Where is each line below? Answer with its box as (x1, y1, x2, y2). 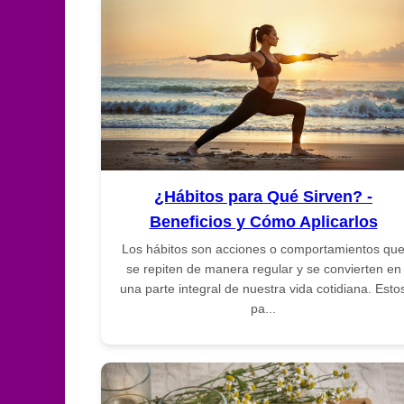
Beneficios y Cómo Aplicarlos (149, 212, 378, 231)
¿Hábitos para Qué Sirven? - (154, 187, 372, 206)
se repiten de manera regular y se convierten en (125, 261, 401, 276)
